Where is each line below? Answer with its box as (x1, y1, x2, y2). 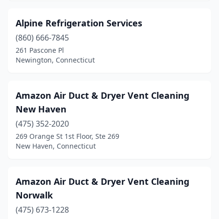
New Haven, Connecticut (16, 141, 96, 151)
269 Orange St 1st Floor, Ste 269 (16, 131, 119, 141)
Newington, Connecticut (16, 55, 95, 65)
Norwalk (16, 189, 53, 201)
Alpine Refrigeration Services (16, 17, 142, 29)
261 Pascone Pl (16, 45, 64, 55)
